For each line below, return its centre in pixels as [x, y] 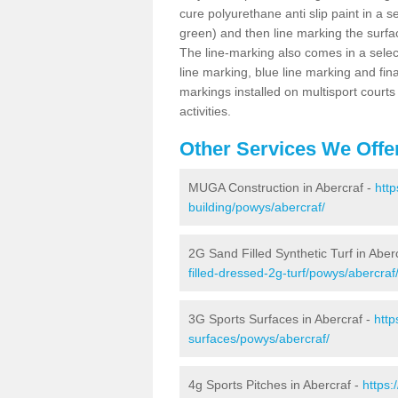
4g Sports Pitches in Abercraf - [275, 384]
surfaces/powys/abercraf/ [259, 338]
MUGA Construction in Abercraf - [282, 187]
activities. [205, 111]
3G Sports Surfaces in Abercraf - [281, 318]
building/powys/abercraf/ [257, 207]
